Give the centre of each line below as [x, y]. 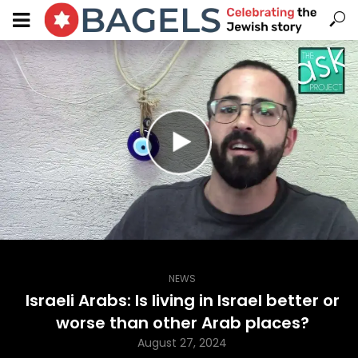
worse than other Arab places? [182, 323]
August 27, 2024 [183, 343]
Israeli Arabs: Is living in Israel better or [182, 300]
